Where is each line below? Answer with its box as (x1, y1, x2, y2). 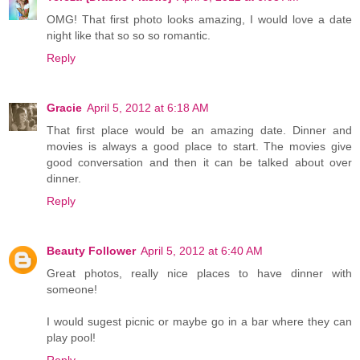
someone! (47, 283, 97, 297)
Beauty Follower (47, 244, 136, 258)
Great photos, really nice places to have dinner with (47, 267, 352, 280)
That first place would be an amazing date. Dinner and (47, 124, 352, 137)
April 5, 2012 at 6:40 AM (141, 244, 263, 258)
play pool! (47, 331, 96, 345)
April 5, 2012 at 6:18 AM (87, 101, 209, 115)
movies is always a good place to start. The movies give (47, 140, 352, 153)
